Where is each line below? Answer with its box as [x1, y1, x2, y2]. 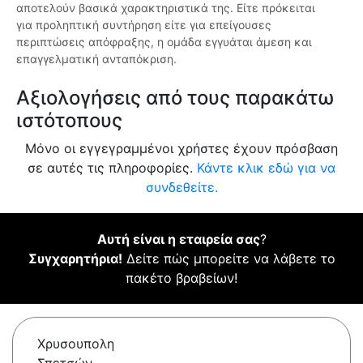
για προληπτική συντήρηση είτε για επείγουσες [16, 18, 271, 32]
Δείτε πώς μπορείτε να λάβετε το [122, 250, 335, 267]
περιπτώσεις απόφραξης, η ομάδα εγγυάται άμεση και [16, 35, 312, 49]
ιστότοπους [16, 109, 122, 133]
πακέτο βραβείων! [126, 270, 237, 287]
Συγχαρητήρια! [28, 250, 122, 267]
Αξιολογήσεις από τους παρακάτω [16, 86, 334, 110]
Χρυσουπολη [37, 335, 114, 352]
